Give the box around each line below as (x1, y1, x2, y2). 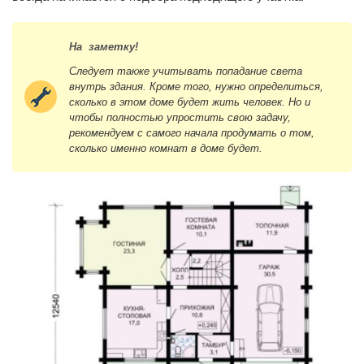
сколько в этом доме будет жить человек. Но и (69, 95, 310, 108)
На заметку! (69, 40, 141, 53)
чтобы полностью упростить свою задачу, (69, 110, 291, 123)
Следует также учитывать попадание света (69, 64, 302, 77)
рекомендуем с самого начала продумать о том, (69, 126, 314, 139)
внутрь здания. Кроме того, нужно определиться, (69, 80, 323, 93)
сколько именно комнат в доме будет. (69, 141, 262, 154)
